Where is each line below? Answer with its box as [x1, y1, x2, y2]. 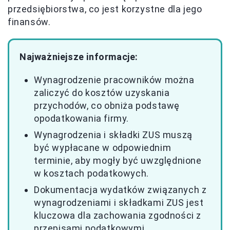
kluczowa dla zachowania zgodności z [34, 210, 202, 221]
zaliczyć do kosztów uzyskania [34, 87, 170, 99]
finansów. [8, 16, 51, 28]
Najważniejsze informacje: [20, 51, 138, 63]
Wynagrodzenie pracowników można [34, 74, 195, 86]
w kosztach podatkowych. [34, 168, 149, 179]
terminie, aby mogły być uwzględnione [34, 155, 202, 166]
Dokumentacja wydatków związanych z [34, 184, 207, 196]
